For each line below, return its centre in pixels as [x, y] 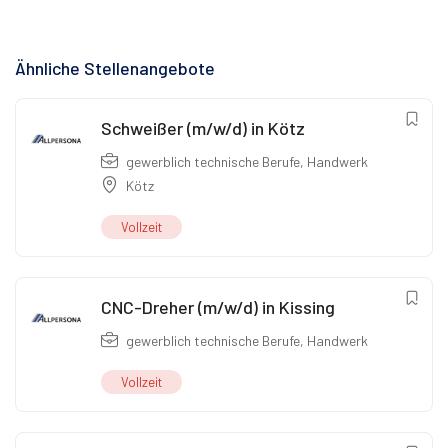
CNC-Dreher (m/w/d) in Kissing [218, 307]
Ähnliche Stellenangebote [115, 68]
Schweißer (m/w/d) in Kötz [203, 128]
